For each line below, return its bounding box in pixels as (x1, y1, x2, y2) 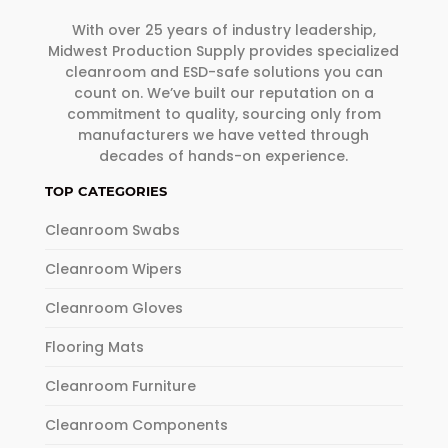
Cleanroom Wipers (44, 259, 182, 280)
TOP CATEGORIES (44, 183, 167, 200)
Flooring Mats (44, 337, 144, 358)
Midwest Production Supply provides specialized (48, 41, 400, 62)
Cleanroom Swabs (44, 220, 180, 241)
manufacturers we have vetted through (78, 125, 370, 146)
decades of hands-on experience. (99, 146, 349, 167)
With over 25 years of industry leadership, (71, 20, 376, 41)
